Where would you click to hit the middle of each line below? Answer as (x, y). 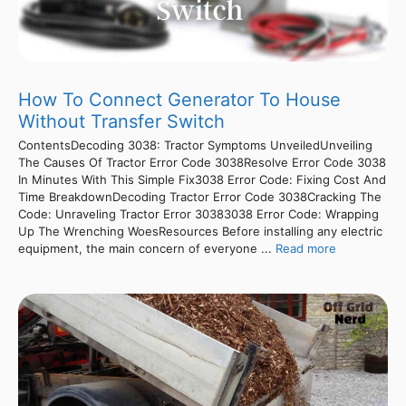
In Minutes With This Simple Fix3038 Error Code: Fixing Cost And (202, 179)
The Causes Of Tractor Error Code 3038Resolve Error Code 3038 (202, 162)
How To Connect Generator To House (179, 99)
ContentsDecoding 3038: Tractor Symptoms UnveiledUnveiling (195, 145)
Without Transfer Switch (121, 121)
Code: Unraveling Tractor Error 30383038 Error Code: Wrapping (198, 213)
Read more (306, 248)
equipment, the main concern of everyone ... (147, 248)
